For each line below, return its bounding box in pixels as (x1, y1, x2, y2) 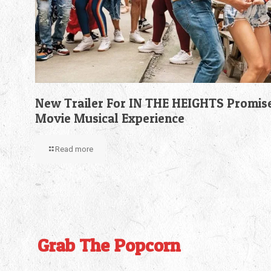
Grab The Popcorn (38, 234, 180, 256)
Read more (55, 145, 93, 154)
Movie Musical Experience (35, 111, 184, 126)
